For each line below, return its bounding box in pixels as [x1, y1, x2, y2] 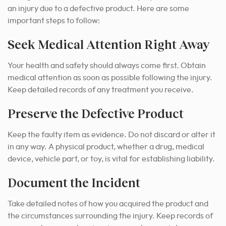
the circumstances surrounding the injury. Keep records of [8, 212, 213, 220]
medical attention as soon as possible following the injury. [8, 74, 212, 82]
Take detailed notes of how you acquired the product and [8, 200, 208, 208]
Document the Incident [8, 175, 140, 190]
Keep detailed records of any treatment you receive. [8, 86, 194, 94]
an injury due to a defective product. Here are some [8, 5, 189, 13]
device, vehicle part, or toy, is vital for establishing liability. [8, 155, 215, 163]
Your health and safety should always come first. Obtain [8, 62, 206, 70]
